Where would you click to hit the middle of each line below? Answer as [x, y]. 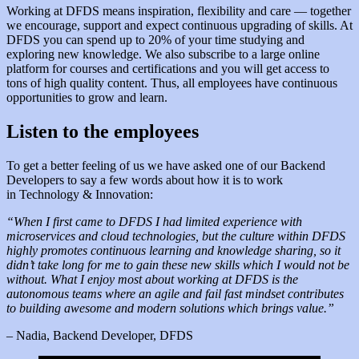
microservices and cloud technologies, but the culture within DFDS [176, 236]
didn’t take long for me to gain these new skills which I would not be [178, 265]
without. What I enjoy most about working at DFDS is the [152, 280]
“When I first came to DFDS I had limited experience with [154, 222]
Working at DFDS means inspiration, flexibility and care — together [179, 11]
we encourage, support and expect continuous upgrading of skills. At [179, 26]
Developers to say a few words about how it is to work [145, 180]
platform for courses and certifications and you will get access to [168, 69]
